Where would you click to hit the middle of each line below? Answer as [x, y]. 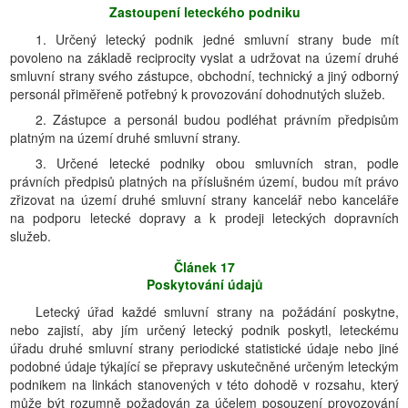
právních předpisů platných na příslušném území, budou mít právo [204, 181]
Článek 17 [204, 267]
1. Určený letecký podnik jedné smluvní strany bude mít [217, 39]
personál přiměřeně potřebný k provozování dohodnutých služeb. [198, 94]
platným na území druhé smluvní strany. [125, 138]
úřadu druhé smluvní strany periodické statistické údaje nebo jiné [204, 348]
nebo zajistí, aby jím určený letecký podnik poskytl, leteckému [204, 330]
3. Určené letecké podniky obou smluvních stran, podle [217, 163]
